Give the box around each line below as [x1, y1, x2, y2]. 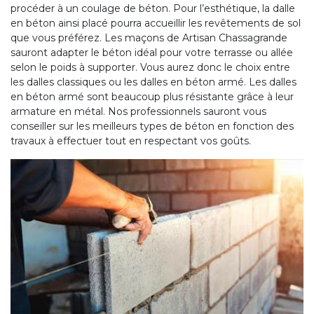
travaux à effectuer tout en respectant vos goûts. [11, 134, 251, 147]
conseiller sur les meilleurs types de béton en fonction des [11, 119, 294, 132]
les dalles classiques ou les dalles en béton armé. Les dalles [11, 75, 296, 88]
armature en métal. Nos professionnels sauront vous [11, 104, 266, 118]
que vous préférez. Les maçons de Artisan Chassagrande [11, 31, 287, 44]
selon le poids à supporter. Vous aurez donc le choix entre [11, 60, 290, 74]
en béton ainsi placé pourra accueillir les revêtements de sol [11, 16, 301, 29]
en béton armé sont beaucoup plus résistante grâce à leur [11, 90, 294, 103]
